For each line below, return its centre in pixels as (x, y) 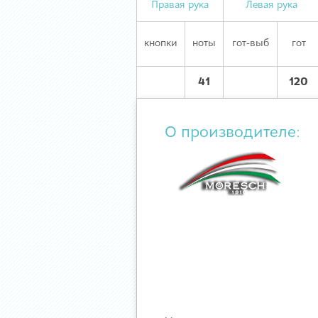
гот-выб (250, 44)
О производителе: (232, 133)
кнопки (161, 44)
